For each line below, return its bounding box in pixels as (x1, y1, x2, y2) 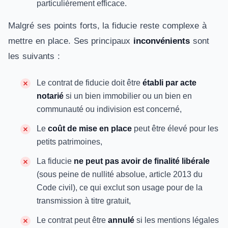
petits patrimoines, (37, 137, 104, 146)
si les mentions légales (134, 216, 219, 224)
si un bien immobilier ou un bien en (64, 92, 192, 100)
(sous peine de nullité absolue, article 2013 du (37, 170, 203, 179)
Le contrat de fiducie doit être (37, 78, 142, 87)
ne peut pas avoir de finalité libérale (74, 157, 210, 165)
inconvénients (133, 36, 190, 46)
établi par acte (142, 78, 196, 87)
